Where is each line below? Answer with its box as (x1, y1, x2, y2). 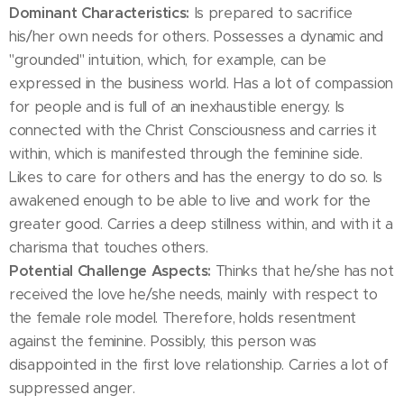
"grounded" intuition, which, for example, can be (9, 50, 326, 69)
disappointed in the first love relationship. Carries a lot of (9, 355, 389, 374)
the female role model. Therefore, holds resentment (9, 308, 356, 327)
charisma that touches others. (9, 238, 208, 257)
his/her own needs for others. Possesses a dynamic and (9, 27, 384, 46)
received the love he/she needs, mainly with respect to (9, 285, 378, 304)
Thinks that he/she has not (211, 262, 394, 280)
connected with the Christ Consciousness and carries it (9, 121, 377, 140)
